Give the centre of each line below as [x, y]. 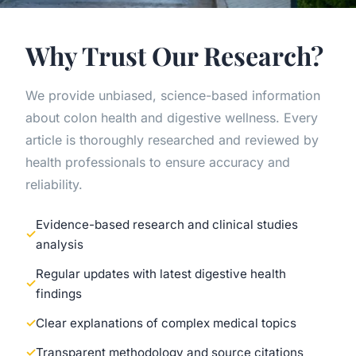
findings [59, 293]
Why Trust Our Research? [174, 55]
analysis [60, 244]
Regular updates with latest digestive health [161, 273]
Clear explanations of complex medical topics [166, 323]
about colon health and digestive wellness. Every [172, 117]
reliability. [54, 184]
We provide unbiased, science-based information [173, 95]
